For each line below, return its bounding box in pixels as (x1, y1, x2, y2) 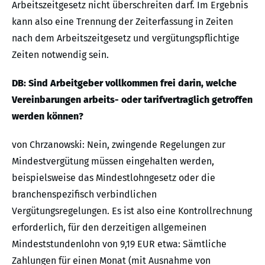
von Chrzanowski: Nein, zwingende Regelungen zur (12, 139, 225, 150)
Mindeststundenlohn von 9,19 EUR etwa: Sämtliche (12, 238, 227, 250)
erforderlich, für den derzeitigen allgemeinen (12, 222, 206, 233)
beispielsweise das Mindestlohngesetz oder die (12, 172, 215, 183)
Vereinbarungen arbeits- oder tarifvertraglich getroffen (12, 94, 253, 105)
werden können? (12, 111, 83, 122)
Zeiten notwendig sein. (12, 49, 109, 60)
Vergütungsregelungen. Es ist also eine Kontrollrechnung (12, 205, 252, 216)
